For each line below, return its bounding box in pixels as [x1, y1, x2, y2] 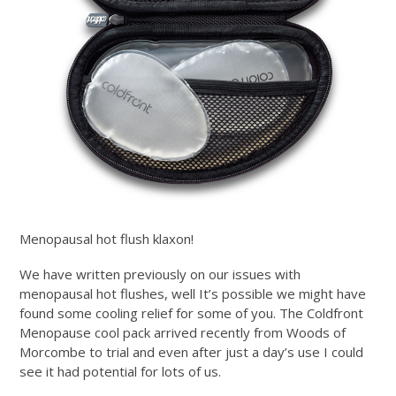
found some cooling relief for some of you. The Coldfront [19, 303, 364, 322]
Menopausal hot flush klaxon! [19, 229, 194, 247]
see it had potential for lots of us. [19, 362, 222, 380]
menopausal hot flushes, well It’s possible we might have [19, 284, 367, 302]
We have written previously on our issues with [19, 264, 301, 283]
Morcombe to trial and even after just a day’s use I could [19, 342, 364, 361]
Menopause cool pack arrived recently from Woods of [19, 323, 346, 341]
